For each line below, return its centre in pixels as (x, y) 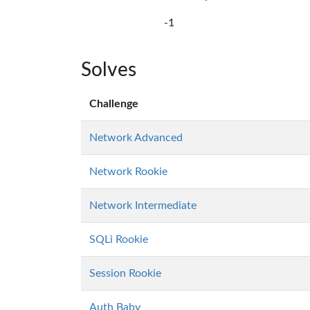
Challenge (114, 104)
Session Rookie (125, 273)
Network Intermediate (143, 206)
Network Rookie (128, 172)
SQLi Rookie (119, 239)
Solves (109, 70)
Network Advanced (136, 138)
